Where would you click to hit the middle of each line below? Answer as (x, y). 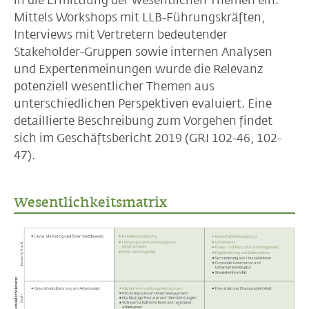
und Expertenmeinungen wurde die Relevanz (138, 69)
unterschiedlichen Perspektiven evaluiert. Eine (143, 103)
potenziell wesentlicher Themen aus (114, 86)
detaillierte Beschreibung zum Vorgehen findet (143, 121)
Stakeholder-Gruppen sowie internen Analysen (143, 52)
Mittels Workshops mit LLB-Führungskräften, (139, 17)
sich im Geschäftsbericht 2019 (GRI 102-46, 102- (148, 138)
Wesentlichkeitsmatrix (90, 202)
